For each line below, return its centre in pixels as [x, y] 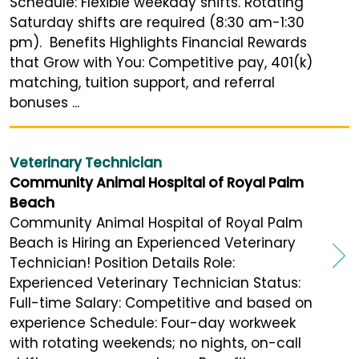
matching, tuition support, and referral [142, 83]
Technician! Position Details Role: [122, 263]
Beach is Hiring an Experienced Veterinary [153, 243]
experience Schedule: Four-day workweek [153, 323]
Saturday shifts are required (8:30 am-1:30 [157, 23]
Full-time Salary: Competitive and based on [161, 303]
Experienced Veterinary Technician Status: [155, 283]
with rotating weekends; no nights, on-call [155, 343]
